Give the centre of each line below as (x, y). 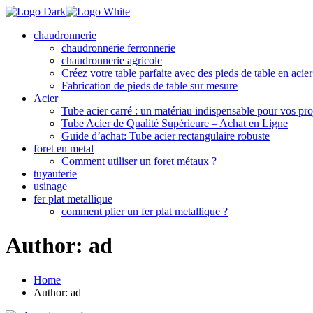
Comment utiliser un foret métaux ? (139, 161)
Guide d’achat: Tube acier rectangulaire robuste (166, 136)
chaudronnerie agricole (112, 60)
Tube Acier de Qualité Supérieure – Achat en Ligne (175, 123)
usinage (50, 186)
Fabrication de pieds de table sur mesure (150, 86)
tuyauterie (55, 174)
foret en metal (64, 148)
